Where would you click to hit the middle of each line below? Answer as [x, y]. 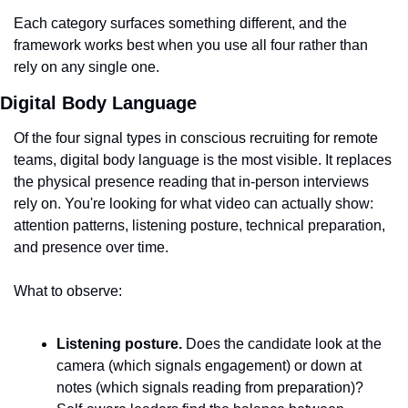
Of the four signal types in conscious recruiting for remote [196, 138]
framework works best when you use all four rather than [191, 45]
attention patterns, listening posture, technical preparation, [199, 225]
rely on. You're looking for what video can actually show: [194, 204]
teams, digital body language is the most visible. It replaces [203, 160]
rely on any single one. [87, 67]
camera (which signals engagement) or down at [209, 366]
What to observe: [68, 291]
